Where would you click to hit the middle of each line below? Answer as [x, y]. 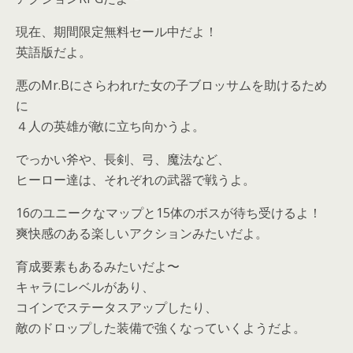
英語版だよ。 [54, 52]
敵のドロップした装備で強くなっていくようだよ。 [161, 328]
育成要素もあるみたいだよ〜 [98, 266]
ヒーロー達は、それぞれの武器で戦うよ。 [136, 180]
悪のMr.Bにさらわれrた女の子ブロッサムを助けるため [171, 85]
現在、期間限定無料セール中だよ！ [117, 32]
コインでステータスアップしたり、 [117, 307]
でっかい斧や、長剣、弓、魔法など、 [123, 159]
